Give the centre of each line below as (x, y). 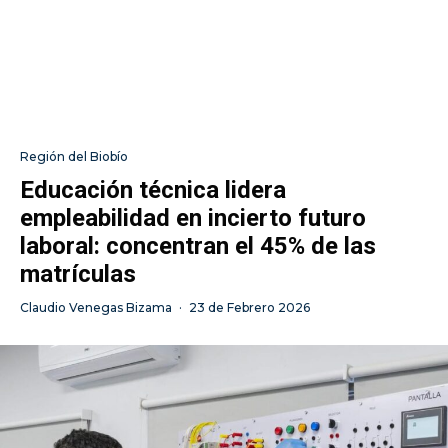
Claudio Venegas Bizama (96, 307)
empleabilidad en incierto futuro (193, 217)
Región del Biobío (74, 156)
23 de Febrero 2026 (249, 307)
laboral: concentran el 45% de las (198, 245)
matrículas (78, 273)
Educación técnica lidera (153, 189)
